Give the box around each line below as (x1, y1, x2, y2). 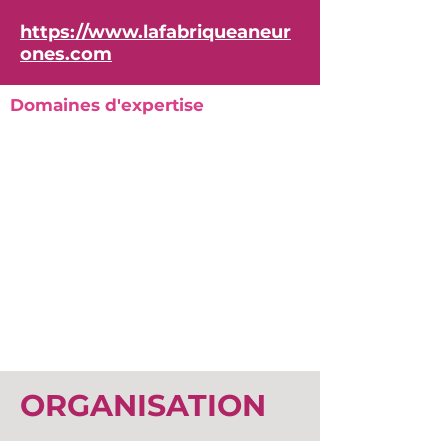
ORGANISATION (20, 387, 266, 424)
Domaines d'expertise (10, 95, 204, 115)
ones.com (20, 43, 112, 65)
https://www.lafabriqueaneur (20, 21, 291, 43)
